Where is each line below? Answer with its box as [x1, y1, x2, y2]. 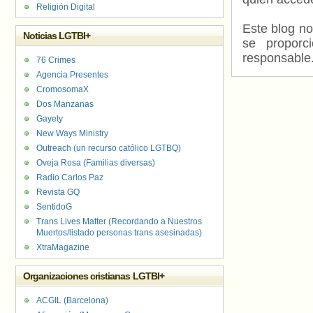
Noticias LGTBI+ [23, 30, 91, 41]
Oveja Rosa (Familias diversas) [36, 158, 155, 168]
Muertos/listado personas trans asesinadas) [36, 228, 202, 238]
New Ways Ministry [36, 129, 108, 138]
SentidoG [36, 202, 72, 212]
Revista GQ [36, 187, 80, 197]
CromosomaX [36, 85, 89, 94]
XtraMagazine [36, 242, 89, 252]
